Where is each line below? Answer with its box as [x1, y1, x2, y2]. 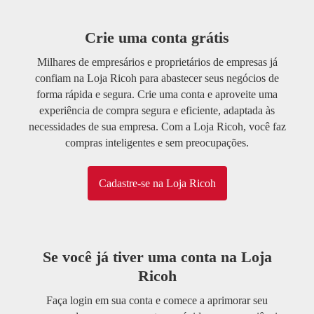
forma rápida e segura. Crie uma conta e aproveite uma [36, 88, 278, 101]
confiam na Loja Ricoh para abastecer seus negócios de [35, 72, 279, 85]
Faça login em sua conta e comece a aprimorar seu [46, 294, 268, 307]
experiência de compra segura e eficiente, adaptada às [39, 104, 275, 117]
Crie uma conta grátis [85, 29, 229, 47]
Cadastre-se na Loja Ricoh [98, 177, 216, 190]
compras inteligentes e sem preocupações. [65, 137, 249, 149]
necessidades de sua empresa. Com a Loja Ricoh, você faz [28, 121, 286, 133]
